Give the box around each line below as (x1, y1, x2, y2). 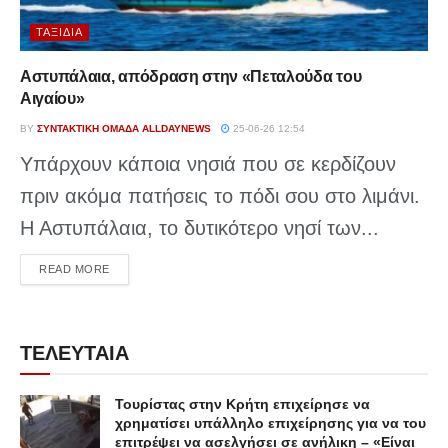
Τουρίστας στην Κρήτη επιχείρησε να (115, 395, 370, 412)
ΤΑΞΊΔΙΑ (36, 25, 83, 38)
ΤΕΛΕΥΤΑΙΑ (20, 341, 129, 364)
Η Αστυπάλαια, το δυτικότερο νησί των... (20, 216, 379, 239)
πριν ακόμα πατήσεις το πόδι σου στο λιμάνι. (20, 184, 420, 207)
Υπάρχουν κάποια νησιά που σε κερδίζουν (20, 152, 396, 175)
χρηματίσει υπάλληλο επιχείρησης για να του (115, 414, 426, 431)
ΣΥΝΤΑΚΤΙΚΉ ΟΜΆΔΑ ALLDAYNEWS (37, 122, 211, 134)
